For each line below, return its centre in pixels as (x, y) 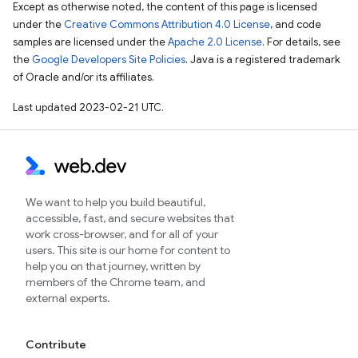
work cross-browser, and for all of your (122, 234)
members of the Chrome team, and (115, 282)
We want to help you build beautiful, (115, 202)
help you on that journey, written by (113, 266)
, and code (296, 24)
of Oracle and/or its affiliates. (84, 77)
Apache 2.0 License (215, 42)
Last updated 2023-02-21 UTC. (88, 107)
